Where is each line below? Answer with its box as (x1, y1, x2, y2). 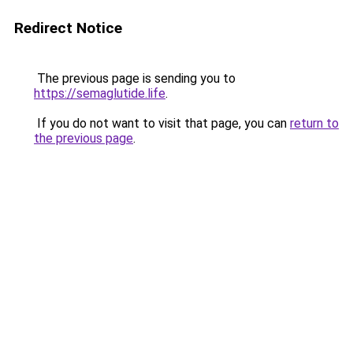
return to (290, 116, 339, 131)
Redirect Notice (14, 19, 122, 37)
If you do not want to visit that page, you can (34, 116, 290, 131)
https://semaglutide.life (34, 86, 165, 101)
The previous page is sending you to (34, 71, 236, 86)
